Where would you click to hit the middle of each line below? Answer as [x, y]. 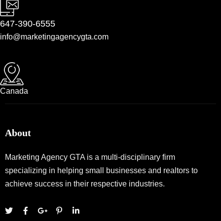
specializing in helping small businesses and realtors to [101, 170]
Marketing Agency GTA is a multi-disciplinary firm [90, 157]
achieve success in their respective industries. [85, 184]
